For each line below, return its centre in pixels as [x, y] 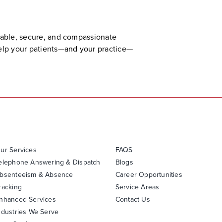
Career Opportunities [149, 175]
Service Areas [137, 187]
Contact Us [133, 200]
